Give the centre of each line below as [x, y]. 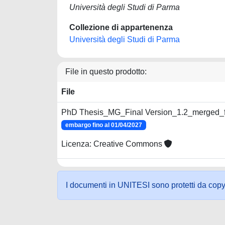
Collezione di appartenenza [121, 27]
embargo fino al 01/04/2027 [103, 125]
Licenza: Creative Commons [113, 144]
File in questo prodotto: [106, 72]
